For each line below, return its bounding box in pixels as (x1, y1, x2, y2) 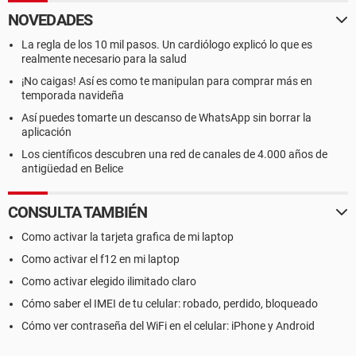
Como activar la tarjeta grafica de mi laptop (21, 230, 234, 243)
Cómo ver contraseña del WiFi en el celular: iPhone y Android (21, 319, 315, 332)
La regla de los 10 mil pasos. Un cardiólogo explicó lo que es (21, 38, 312, 51)
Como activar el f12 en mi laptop (21, 253, 180, 265)
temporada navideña (21, 89, 124, 102)
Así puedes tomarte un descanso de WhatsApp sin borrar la (21, 111, 311, 124)
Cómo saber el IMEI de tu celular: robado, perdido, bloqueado (21, 297, 318, 310)
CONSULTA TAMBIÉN (8, 203, 147, 222)
